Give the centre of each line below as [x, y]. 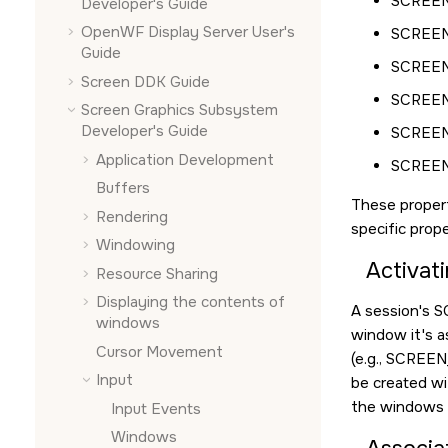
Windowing [135, 245]
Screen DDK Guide [145, 81]
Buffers [123, 188]
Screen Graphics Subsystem [179, 110]
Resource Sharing [157, 273]
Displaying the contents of [190, 302]
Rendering [132, 216]
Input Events [156, 408]
